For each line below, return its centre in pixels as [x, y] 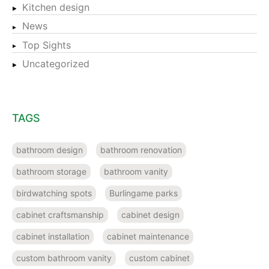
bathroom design [50, 150]
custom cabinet [159, 258]
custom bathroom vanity [64, 258]
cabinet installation [53, 237]
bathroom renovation [141, 150]
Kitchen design [56, 8]
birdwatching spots [54, 193]
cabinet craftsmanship [60, 215]
